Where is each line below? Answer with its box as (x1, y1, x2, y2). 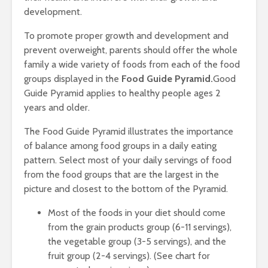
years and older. (24, 102, 90, 113)
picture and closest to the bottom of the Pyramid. (24, 183, 228, 194)
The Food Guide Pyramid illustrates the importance (24, 126, 233, 137)
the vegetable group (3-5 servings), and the (48, 236, 226, 247)
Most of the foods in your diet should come (48, 207, 226, 218)
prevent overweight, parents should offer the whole (24, 44, 237, 56)
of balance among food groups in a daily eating (24, 140, 217, 151)
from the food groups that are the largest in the (24, 169, 219, 180)
